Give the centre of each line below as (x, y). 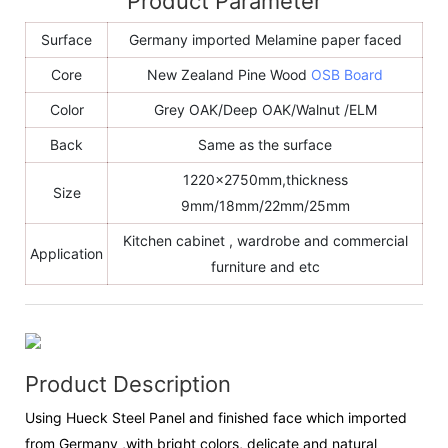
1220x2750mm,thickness (265, 180)
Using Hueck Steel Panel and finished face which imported (216, 418)
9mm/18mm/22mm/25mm (265, 206)
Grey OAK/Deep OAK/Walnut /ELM (265, 110)
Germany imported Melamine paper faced (265, 40)
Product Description (128, 383)
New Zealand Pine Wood (229, 75)
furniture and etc (265, 267)
